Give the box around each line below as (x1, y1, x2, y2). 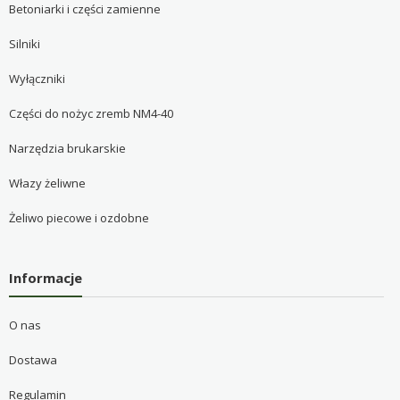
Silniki (8, 35, 40, 52)
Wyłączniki (8, 70, 65, 87)
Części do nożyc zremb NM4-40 (8, 104, 173, 121)
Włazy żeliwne (8, 174, 86, 191)
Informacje (8, 268, 82, 287)
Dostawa (8, 352, 57, 369)
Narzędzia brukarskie (8, 139, 126, 156)
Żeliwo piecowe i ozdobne (8, 209, 149, 226)
